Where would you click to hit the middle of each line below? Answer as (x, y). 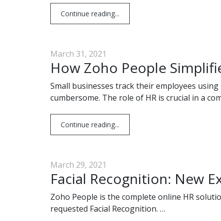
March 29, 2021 (78, 165)
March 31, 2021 (78, 54)
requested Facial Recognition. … (108, 209)
